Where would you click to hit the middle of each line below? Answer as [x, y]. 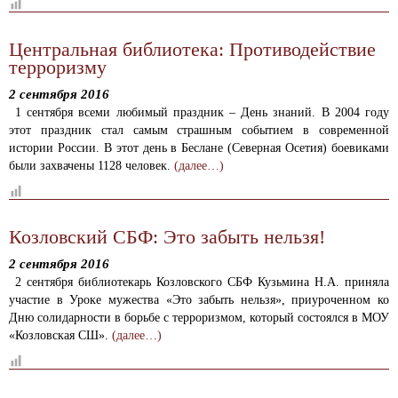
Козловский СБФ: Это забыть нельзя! [167, 237]
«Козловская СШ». [60, 335]
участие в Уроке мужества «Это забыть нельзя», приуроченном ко [199, 300]
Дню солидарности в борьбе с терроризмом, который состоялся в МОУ [199, 318]
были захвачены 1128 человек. [92, 166]
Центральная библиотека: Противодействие [192, 49]
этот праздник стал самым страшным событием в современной [199, 130]
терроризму [58, 67]
